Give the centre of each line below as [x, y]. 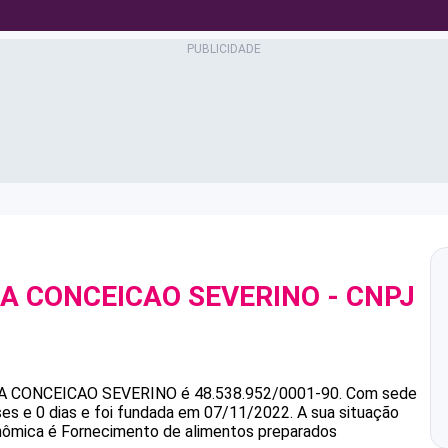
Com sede [381, 393]
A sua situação [346, 412]
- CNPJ [367, 296]
